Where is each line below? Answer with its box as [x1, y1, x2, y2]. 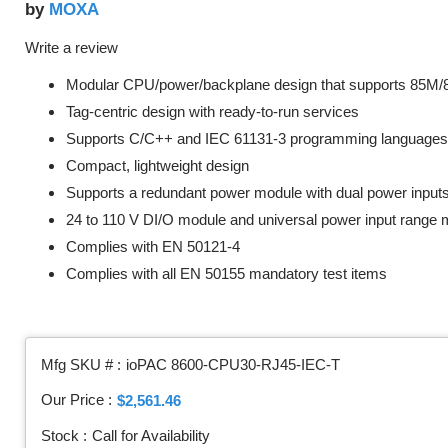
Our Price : [41, 392, 112, 408]
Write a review [25, 40, 118, 56]
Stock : [41, 428, 87, 444]
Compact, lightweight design [66, 157, 249, 174]
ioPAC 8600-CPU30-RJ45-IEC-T [126, 357, 340, 373]
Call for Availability [92, 428, 210, 444]
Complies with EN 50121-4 [66, 238, 240, 255]
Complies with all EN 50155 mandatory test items [66, 265, 387, 282]
